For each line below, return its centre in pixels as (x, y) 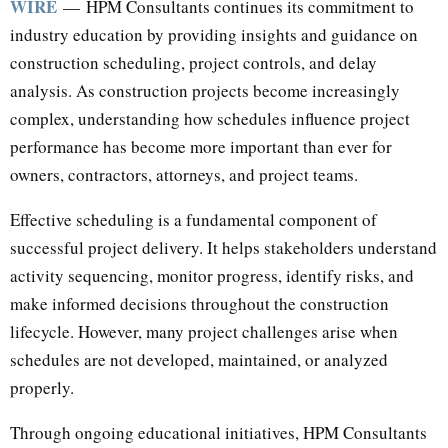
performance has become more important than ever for (201, 146)
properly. (42, 387)
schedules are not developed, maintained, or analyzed (199, 359)
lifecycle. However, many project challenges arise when (204, 331)
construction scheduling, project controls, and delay (193, 62)
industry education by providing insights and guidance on (214, 34)
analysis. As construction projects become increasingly (205, 90)
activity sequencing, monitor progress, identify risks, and (212, 275)
